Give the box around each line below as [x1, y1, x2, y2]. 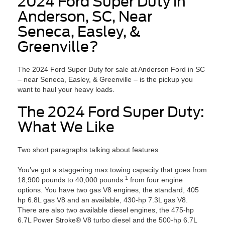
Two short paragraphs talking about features [18, 146, 158, 154]
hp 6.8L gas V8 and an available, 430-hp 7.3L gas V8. [18, 196, 188, 204]
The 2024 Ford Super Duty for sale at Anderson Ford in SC [18, 65, 205, 74]
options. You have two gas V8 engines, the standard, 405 [18, 186, 199, 194]
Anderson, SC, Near [18, 8, 152, 26]
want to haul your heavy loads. [18, 85, 115, 94]
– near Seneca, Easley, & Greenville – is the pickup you [18, 75, 193, 84]
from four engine [128, 176, 183, 184]
